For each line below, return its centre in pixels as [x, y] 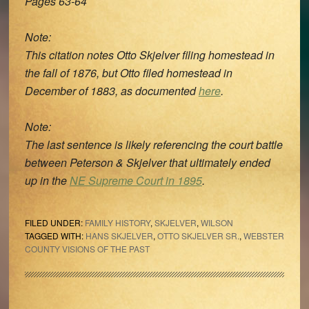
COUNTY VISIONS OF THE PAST [87, 249]
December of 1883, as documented [111, 91]
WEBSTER [263, 236]
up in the [47, 180]
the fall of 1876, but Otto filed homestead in [128, 73]
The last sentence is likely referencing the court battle [153, 144]
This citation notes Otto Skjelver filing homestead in [149, 55]
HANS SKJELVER [119, 236]
